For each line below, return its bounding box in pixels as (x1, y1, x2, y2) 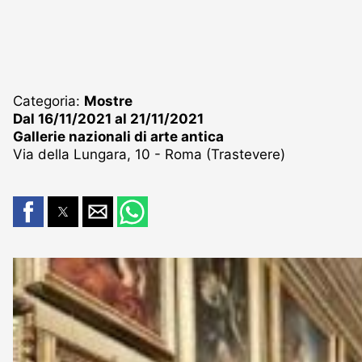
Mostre (84, 92, 133, 109)
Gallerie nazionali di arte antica (13, 128, 224, 145)
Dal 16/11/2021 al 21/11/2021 (13, 110, 204, 127)
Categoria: (13, 92, 84, 109)
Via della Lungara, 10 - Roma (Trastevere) (13, 145, 285, 162)
